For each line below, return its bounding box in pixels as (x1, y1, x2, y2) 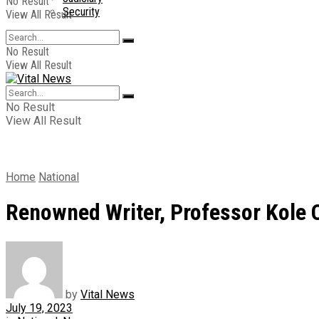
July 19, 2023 (6, 300, 73, 315)
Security (63, 5, 100, 19)
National (38, 170, 79, 184)
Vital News (80, 287, 135, 301)
